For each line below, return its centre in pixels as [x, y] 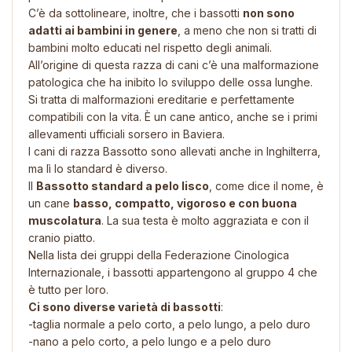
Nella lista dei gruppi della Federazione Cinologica [159, 255]
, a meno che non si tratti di [247, 30]
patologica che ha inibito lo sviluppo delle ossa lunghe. [170, 82]
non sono [269, 13]
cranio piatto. [62, 237]
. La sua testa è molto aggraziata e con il [205, 220]
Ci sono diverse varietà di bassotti [125, 306]
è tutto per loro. [68, 289]
